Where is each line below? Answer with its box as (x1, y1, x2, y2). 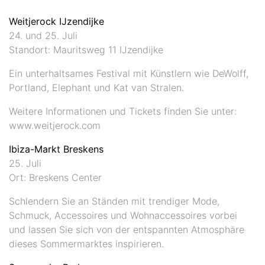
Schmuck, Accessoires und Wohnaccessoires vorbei (9, 209, 237, 221)
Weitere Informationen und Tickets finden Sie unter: (9, 105, 237, 117)
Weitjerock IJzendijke (9, 15, 104, 27)
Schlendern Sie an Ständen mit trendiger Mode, (9, 195, 219, 207)
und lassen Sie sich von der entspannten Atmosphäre (9, 223, 244, 235)
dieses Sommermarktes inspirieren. (9, 237, 164, 250)
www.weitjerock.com (9, 119, 101, 131)
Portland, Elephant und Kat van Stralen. (9, 81, 184, 93)
